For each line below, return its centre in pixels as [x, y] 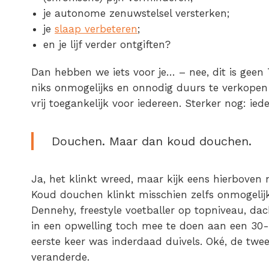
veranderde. [60, 257]
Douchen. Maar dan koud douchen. [152, 141]
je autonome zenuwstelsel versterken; [136, 14]
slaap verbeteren [96, 29]
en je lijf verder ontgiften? [107, 45]
